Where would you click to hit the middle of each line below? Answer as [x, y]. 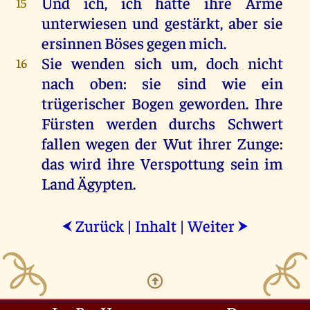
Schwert [256, 123]
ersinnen [73, 43]
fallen [61, 143]
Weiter [212, 226]
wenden [98, 63]
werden [131, 123]
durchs [192, 123]
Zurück [98, 226]
